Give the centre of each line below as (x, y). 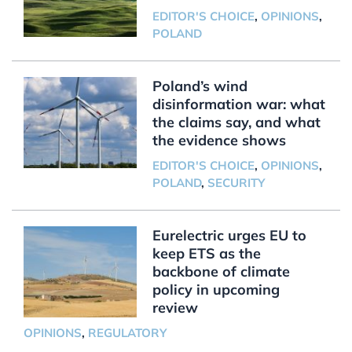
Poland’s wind (200, 86)
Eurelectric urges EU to (229, 236)
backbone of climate (221, 272)
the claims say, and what (236, 123)
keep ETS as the (206, 254)
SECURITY (236, 183)
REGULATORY (127, 333)
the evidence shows (219, 141)
